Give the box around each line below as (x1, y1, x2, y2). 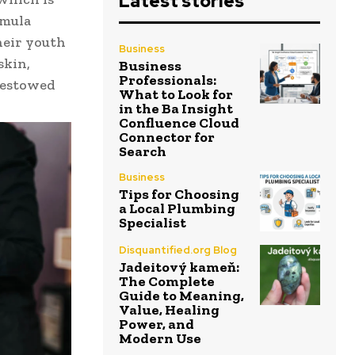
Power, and (119, 315, 194, 333)
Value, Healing (119, 300, 219, 319)
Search (119, 143, 166, 161)
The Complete (119, 272, 215, 290)
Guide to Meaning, (119, 286, 244, 304)
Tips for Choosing (119, 185, 239, 204)
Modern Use (119, 329, 201, 347)
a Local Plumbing (119, 200, 235, 218)
